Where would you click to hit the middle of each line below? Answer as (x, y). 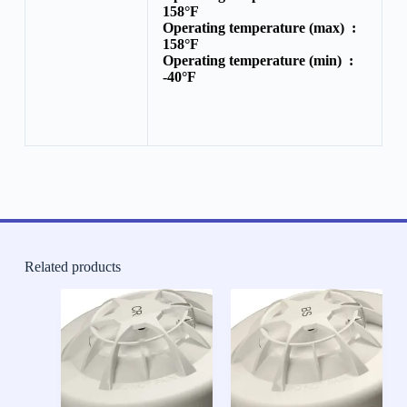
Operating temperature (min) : (259, 61)
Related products (72, 267)
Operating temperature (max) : (261, 28)
